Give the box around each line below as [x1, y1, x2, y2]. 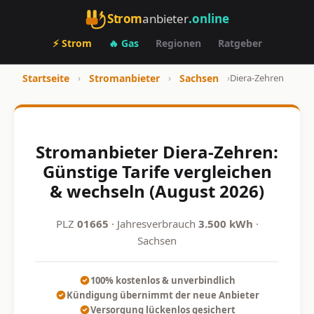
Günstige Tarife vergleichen [42, 159, 272, 183]
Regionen [155, 36, 201, 50]
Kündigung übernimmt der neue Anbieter [66, 288, 259, 301]
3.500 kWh [198, 216, 253, 231]
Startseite [22, 71, 69, 85]
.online [188, 10, 229, 27]
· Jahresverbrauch [108, 216, 198, 231]
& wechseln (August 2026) [50, 179, 264, 203]
